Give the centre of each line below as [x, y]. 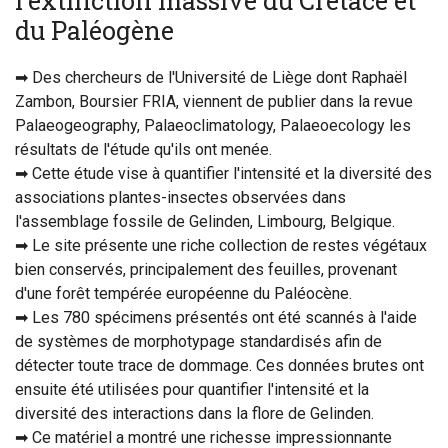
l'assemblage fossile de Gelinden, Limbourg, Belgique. [205, 222]
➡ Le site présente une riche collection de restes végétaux [221, 246]
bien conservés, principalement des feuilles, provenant [206, 270]
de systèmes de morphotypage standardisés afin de [198, 342]
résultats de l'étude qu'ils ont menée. [143, 150]
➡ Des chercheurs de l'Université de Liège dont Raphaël [211, 78]
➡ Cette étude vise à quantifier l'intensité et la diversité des [223, 174]
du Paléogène [94, 31]
